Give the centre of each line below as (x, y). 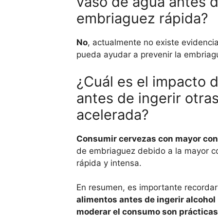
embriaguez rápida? (142, 18)
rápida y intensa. (109, 163)
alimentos (98, 200)
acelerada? (113, 114)
